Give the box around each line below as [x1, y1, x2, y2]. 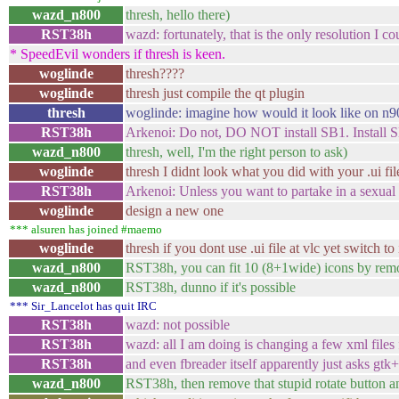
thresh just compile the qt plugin [126, 85, 305, 101]
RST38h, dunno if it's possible [126, 280, 296, 295]
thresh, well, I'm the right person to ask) [126, 144, 347, 159]
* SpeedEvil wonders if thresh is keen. [10, 46, 225, 61]
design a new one [126, 203, 224, 218]
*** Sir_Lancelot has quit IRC [10, 299, 157, 313]
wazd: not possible [126, 317, 230, 332]
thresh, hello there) [126, 7, 230, 22]
